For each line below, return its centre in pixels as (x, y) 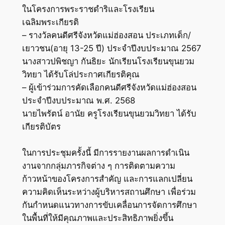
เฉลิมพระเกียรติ (50, 22)
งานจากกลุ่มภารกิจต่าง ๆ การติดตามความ (98, 165)
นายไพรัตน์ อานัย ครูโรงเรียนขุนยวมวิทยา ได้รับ (109, 113)
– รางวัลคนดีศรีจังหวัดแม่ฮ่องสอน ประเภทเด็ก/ (106, 35)
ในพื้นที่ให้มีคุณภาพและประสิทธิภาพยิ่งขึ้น (97, 218)
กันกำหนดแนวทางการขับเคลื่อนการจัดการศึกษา (109, 205)
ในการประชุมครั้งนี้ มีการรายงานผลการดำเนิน (105, 152)
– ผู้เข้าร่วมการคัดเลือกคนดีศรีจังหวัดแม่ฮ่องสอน (109, 87)
